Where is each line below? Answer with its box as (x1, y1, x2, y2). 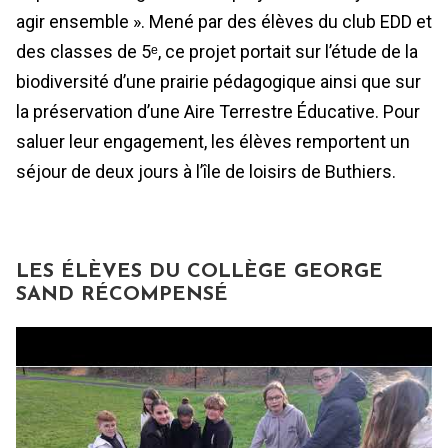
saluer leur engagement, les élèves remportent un (16, 130, 410, 152)
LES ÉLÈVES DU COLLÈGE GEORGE (16, 261, 383, 282)
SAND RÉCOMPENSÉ (16, 284, 228, 305)
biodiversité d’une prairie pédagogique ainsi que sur (16, 70, 421, 92)
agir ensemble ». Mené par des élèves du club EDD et (16, 10, 432, 32)
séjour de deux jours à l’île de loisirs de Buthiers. (16, 160, 396, 182)
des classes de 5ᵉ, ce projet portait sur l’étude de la (16, 40, 418, 62)
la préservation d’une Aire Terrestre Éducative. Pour (16, 100, 420, 122)
